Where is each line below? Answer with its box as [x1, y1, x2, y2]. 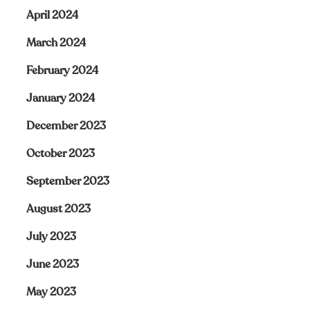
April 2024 [26, 8, 78, 23]
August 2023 [26, 201, 91, 217]
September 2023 [26, 174, 109, 189]
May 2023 [26, 284, 76, 300]
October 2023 [26, 146, 95, 161]
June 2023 [26, 257, 79, 272]
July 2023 [26, 229, 76, 244]
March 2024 [26, 35, 86, 51]
